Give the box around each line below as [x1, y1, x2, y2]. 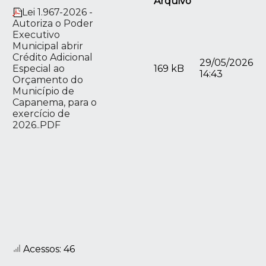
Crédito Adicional [12, 52, 93, 64]
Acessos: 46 [21, 243, 75, 255]
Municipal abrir [12, 40, 84, 52]
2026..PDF [12, 119, 61, 131]
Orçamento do [12, 74, 84, 86]
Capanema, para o [12, 97, 97, 109]
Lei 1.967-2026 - [22, 7, 93, 18]
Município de [12, 85, 75, 97]
